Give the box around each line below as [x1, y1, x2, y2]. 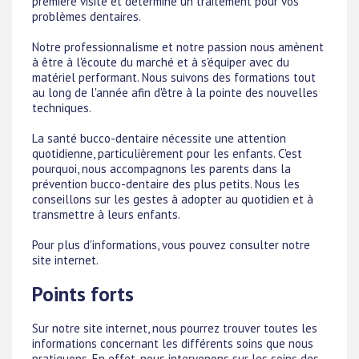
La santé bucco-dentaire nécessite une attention [32, 130, 286, 146]
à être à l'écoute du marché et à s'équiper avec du [32, 54, 289, 70]
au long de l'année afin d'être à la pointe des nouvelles [32, 84, 318, 100]
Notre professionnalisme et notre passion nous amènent [32, 38, 324, 54]
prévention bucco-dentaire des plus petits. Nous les [32, 175, 300, 192]
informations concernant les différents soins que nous [32, 336, 313, 352]
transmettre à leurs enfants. [32, 206, 180, 222]
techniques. [32, 99, 91, 115]
